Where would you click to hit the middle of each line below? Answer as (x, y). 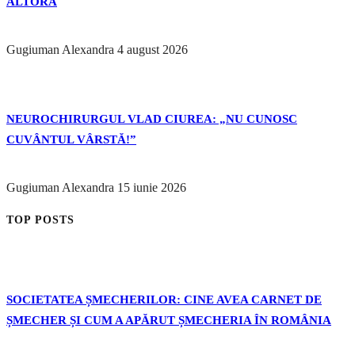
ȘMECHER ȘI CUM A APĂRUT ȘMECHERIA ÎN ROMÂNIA (169, 321)
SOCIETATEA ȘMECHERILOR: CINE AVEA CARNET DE (164, 300)
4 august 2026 (153, 50)
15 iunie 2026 (152, 188)
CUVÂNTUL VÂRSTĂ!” (71, 140)
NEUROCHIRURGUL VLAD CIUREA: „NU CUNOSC (152, 119)
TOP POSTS (40, 220)
